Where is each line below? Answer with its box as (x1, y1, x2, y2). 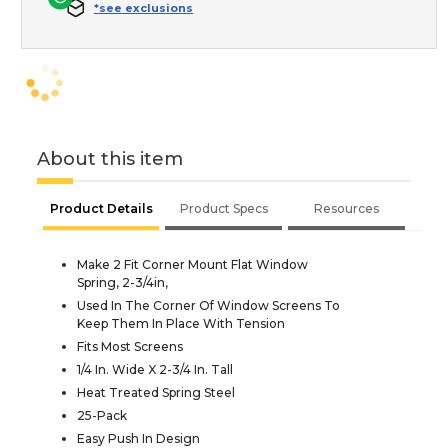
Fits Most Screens (77, 338, 183, 354)
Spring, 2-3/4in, (77, 274, 168, 290)
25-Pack (77, 407, 127, 423)
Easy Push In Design (77, 430, 200, 446)
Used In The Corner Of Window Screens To (77, 297, 340, 313)
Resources (314, 200, 379, 216)
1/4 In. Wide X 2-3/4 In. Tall (77, 361, 233, 377)
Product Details (49, 200, 153, 216)
